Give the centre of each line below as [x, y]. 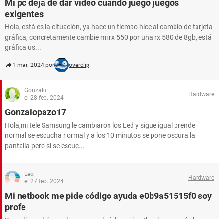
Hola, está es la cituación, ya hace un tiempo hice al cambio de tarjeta [109, 27]
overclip [79, 65]
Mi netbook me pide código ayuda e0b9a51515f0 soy [108, 196]
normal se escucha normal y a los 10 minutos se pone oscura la [100, 135]
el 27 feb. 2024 [44, 181]
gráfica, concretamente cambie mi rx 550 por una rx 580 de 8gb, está [108, 37]
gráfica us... [23, 47]
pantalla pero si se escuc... [45, 146]
